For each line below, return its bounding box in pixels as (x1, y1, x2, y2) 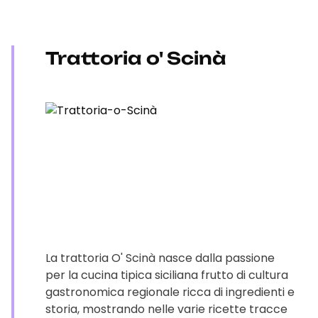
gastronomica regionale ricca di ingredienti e (45, 284, 295, 300)
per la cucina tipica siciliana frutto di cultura (45, 267, 288, 283)
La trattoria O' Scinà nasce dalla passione (45, 250, 275, 266)
